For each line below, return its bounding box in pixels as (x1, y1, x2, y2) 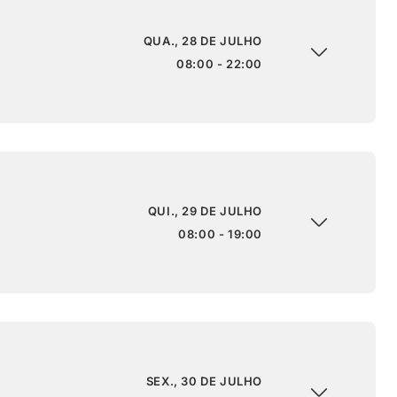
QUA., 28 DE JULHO (143, 33, 262, 48)
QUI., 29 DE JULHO (147, 203, 262, 218)
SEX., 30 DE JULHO (145, 373, 262, 388)
